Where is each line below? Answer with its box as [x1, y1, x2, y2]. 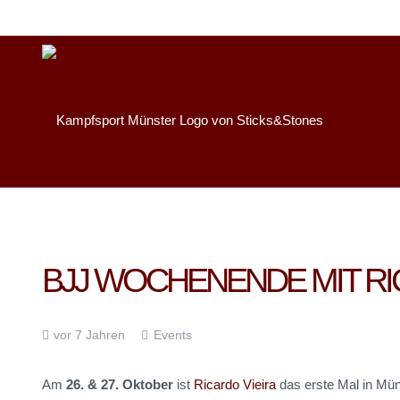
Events [153, 328, 192, 342]
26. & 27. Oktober [66, 376, 173, 392]
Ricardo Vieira [194, 376, 276, 392]
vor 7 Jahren [54, 328, 126, 342]
